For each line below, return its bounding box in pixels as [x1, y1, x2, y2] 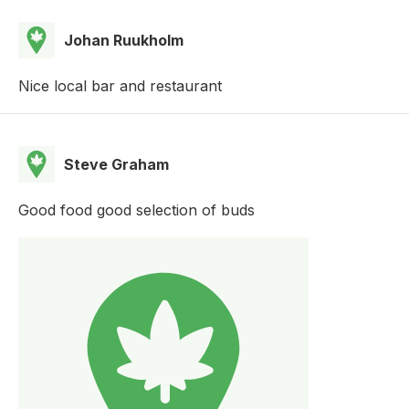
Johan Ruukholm [64, 30, 184, 49]
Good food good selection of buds [18, 200, 255, 219]
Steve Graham [64, 154, 169, 173]
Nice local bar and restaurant [18, 76, 222, 95]
